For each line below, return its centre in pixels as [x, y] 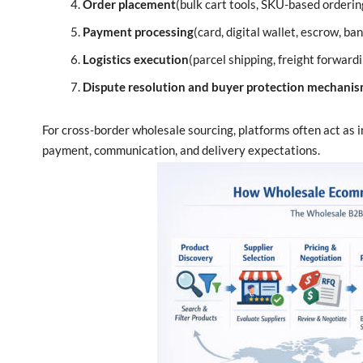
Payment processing [138, 32]
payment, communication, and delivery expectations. [181, 150]
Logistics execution [136, 59]
